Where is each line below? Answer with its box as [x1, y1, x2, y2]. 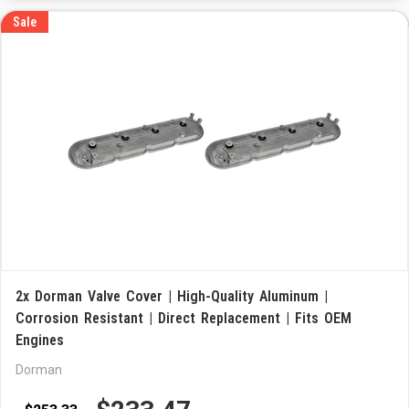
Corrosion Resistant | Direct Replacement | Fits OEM [16, 309, 351, 327]
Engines [16, 331, 64, 349]
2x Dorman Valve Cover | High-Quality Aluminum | [16, 288, 328, 305]
